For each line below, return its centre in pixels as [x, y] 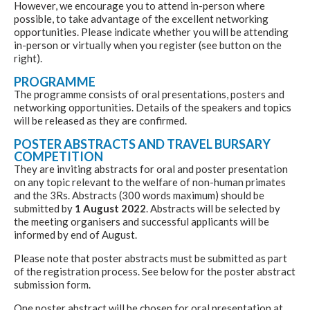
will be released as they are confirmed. [100, 120]
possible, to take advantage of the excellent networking [141, 19]
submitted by [44, 208]
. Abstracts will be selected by [213, 208]
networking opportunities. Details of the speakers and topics [153, 107]
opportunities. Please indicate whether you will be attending [151, 32]
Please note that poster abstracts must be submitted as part [151, 258]
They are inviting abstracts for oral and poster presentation [151, 169]
